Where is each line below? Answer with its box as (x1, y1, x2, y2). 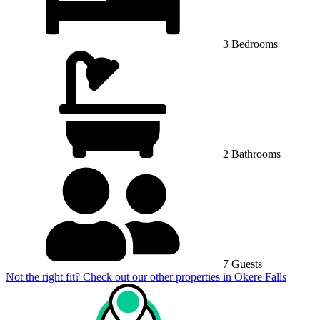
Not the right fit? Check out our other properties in (6, 270, 234, 283)
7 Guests (220, 257, 262, 270)
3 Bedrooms (220, 37, 278, 50)
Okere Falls (234, 270, 286, 283)
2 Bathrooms (220, 147, 281, 160)
